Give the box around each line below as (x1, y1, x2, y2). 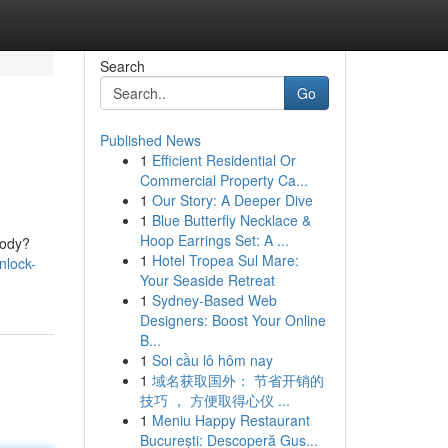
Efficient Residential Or (151, 150, 296, 170)
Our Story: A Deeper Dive (151, 190, 313, 210)
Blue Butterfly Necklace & (151, 210, 311, 230)
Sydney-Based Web (151, 290, 277, 310)
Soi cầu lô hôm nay (151, 350, 273, 370)
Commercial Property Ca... (139, 170, 308, 190)
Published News (99, 130, 201, 150)
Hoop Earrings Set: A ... (139, 230, 289, 250)
